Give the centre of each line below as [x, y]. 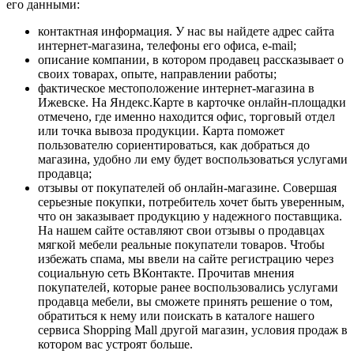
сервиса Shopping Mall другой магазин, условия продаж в [193, 330]
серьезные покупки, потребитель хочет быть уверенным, [191, 201]
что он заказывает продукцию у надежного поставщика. [190, 216]
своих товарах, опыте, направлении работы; [157, 73]
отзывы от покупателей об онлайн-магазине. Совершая [187, 187]
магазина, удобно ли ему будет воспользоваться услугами [193, 159]
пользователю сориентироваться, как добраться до [174, 145]
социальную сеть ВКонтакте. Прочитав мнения [166, 273]
